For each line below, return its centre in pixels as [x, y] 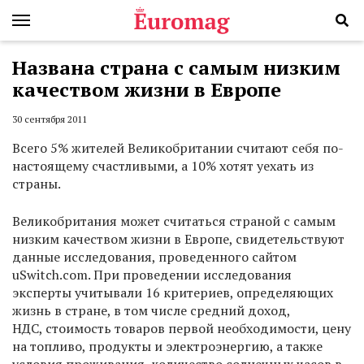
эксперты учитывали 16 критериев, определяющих [173, 293]
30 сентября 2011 [50, 119]
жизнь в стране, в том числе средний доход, [151, 311]
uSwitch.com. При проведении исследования [152, 275]
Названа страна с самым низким [176, 67]
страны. [37, 184]
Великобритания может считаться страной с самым [174, 221]
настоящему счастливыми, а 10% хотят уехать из [163, 166]
